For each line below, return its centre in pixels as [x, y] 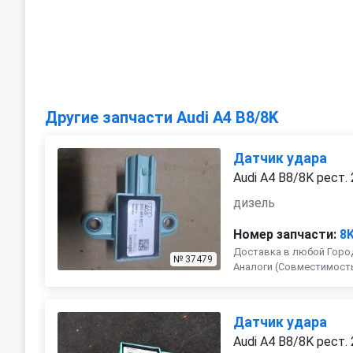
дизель [255, 203]
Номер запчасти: [285, 234]
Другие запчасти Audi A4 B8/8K [162, 117]
